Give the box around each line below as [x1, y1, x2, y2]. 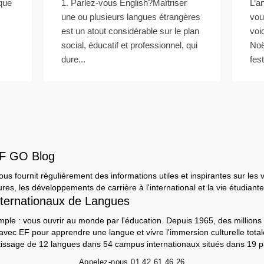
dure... [61, 54, 85, 64]
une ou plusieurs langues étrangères [61, 12, 200, 22]
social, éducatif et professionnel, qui [61, 40, 197, 50]
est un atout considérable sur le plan [61, 26, 199, 36]
